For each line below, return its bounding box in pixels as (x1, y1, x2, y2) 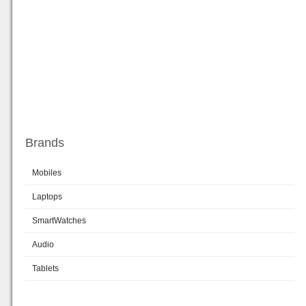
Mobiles (32, 167, 61, 178)
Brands (25, 135, 64, 150)
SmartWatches (32, 215, 86, 225)
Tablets (32, 263, 59, 273)
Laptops (32, 191, 62, 201)
